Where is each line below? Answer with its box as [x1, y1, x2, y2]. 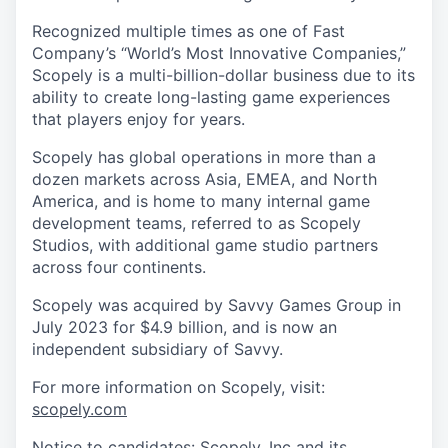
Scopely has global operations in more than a [32, 147, 376, 168]
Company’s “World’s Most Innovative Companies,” [32, 43, 406, 64]
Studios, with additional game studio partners [32, 235, 378, 256]
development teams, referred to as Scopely [32, 213, 361, 234]
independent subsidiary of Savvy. [32, 339, 283, 360]
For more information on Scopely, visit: [32, 377, 325, 398]
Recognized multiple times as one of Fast [32, 21, 345, 42]
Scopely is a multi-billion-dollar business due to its [32, 65, 415, 86]
